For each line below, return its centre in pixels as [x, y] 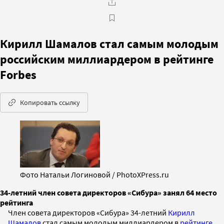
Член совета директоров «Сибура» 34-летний [88, 212]
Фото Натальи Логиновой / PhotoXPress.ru [94, 174]
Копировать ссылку [50, 102]
